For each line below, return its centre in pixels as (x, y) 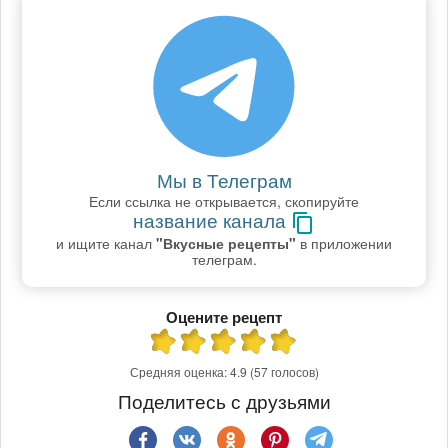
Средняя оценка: (179, 372)
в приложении (344, 243)
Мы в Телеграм (224, 180)
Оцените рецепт (224, 317)
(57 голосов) (284, 372)
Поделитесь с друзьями (224, 400)
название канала (212, 220)
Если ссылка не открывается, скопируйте (224, 201)
